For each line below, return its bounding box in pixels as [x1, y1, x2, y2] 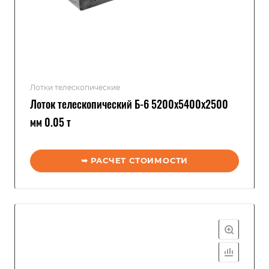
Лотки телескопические [30, 83, 120, 92]
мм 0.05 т [30, 114, 71, 130]
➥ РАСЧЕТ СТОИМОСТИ [80, 156, 189, 165]
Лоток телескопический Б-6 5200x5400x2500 [30, 96, 228, 112]
